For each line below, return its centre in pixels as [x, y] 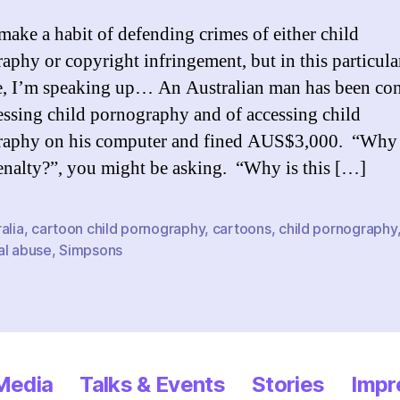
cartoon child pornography [118, 229]
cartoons [242, 229]
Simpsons [91, 250]
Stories [288, 384]
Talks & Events [153, 384]
